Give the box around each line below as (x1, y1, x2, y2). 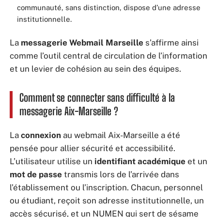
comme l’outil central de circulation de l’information (10, 50, 207, 61)
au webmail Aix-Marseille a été (61, 130, 180, 140)
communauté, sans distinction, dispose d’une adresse (17, 3, 201, 12)
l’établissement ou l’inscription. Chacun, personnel (10, 183, 203, 192)
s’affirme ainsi (143, 37, 199, 47)
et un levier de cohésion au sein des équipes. (10, 63, 181, 74)
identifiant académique (94, 156, 186, 166)
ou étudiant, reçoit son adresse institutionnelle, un (10, 196, 204, 205)
